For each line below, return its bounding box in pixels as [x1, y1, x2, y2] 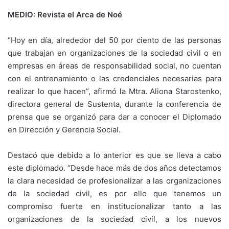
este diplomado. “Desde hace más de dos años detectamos [8, 163, 221, 173]
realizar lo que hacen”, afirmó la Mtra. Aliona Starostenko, [8, 86, 221, 96]
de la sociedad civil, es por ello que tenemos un [8, 189, 221, 198]
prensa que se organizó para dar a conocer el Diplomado [8, 112, 221, 122]
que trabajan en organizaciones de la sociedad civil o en [8, 48, 221, 58]
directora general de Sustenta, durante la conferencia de [8, 99, 221, 109]
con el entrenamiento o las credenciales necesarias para [8, 74, 221, 83]
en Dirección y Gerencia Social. [8, 125, 121, 134]
